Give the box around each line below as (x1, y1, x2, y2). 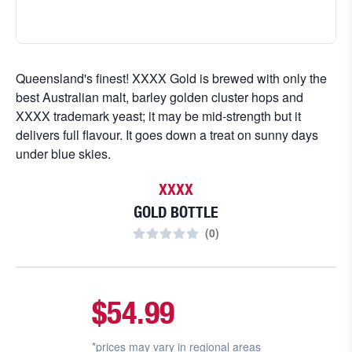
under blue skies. (16, 145, 111, 163)
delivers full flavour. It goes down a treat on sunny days (16, 126, 318, 144)
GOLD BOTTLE (134, 203, 218, 221)
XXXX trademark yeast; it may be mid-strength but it (16, 107, 301, 125)
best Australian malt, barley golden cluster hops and (16, 88, 303, 106)
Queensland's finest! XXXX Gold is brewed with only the (16, 69, 327, 87)
